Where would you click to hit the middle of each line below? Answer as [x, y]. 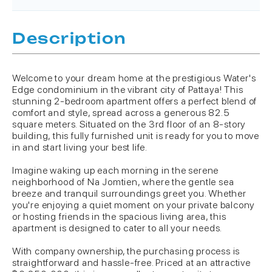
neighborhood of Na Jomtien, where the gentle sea [123, 182]
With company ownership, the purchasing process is [126, 251]
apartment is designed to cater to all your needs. [117, 228]
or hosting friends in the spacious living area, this [119, 216]
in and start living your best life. [80, 147]
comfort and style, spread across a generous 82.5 [121, 113]
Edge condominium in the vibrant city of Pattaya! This [128, 90]
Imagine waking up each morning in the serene [116, 170]
